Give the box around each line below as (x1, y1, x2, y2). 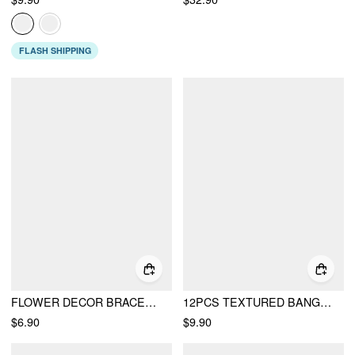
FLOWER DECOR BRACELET (145, 294, 157, 311)
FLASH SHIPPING (18, 44, 91, 57)
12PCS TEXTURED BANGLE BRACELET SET (320, 294, 332, 311)
